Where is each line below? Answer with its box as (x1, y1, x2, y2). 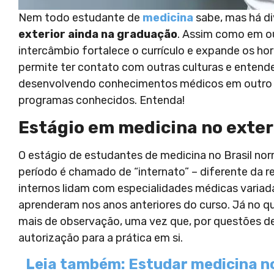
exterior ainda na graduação (18, 28, 177, 42)
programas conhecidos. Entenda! (18, 94, 185, 108)
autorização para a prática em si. (18, 231, 183, 245)
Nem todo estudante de (18, 11, 143, 25)
